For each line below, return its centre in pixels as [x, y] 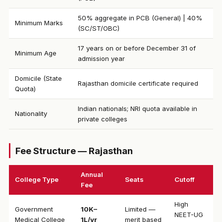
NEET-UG [189, 215]
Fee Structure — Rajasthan [74, 151]
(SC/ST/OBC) [98, 28]
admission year [101, 58]
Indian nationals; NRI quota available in [137, 109]
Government [34, 209]
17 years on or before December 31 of [137, 48]
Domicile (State [38, 78]
